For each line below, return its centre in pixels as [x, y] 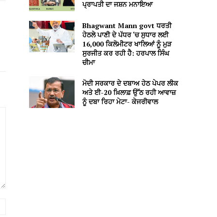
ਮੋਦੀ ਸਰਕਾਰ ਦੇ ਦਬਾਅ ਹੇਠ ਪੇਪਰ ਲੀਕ [130, 83]
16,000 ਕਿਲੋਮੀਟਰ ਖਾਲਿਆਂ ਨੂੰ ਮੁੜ [127, 44]
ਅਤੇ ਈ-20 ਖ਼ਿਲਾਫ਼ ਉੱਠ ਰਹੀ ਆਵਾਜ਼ [129, 92]
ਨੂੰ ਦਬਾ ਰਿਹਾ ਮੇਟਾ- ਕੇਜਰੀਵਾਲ [120, 101]
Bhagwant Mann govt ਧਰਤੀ [127, 25]
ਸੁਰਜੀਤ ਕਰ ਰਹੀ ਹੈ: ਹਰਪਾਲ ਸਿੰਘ [125, 53]
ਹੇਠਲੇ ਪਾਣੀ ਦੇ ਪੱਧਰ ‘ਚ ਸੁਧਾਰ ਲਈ [125, 34]
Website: [19, 203]
